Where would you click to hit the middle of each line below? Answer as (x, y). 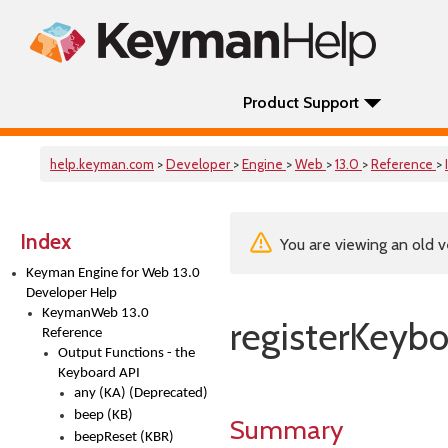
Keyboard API (99, 373)
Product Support (301, 102)
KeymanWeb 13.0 (95, 313)
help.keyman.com (102, 164)
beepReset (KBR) (124, 437)
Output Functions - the (126, 353)
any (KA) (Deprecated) (141, 393)
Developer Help (71, 293)
